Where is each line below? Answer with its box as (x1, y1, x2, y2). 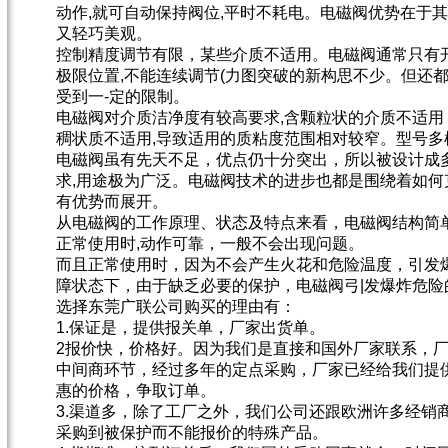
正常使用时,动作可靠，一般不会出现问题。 (56, 235, 364, 252)
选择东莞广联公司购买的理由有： (56, 298, 296, 315)
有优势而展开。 (56, 193, 168, 210)
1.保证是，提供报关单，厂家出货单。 (56, 319, 325, 336)
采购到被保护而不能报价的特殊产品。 (56, 424, 328, 441)
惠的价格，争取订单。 (56, 382, 216, 399)
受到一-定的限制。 (56, 88, 189, 105)
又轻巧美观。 (56, 25, 152, 42)
